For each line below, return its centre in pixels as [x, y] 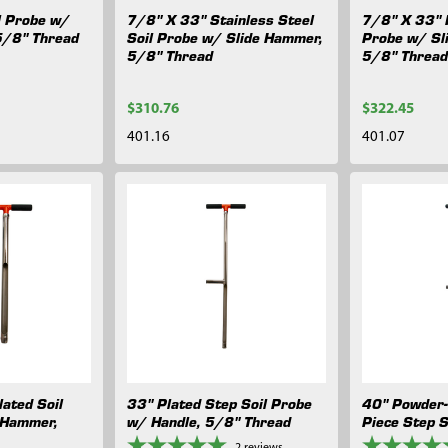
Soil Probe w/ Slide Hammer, [225, 37]
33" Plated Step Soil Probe [220, 403]
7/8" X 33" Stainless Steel [221, 19]
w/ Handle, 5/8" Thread [209, 421]
